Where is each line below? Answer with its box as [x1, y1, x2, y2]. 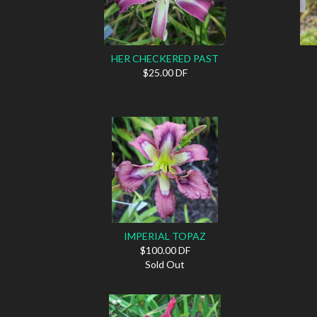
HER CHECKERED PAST [111, 52, 219, 64]
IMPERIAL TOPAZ [124, 229, 207, 242]
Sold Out [145, 258, 185, 270]
